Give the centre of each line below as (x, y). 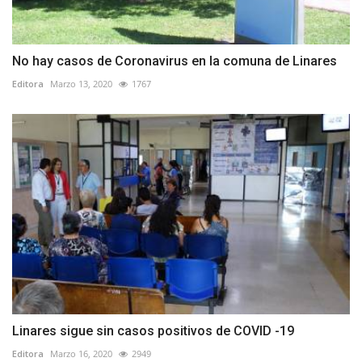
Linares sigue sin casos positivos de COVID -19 (153, 331)
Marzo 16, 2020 (81, 354)
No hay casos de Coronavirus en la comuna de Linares (175, 61)
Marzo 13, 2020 (81, 83)
